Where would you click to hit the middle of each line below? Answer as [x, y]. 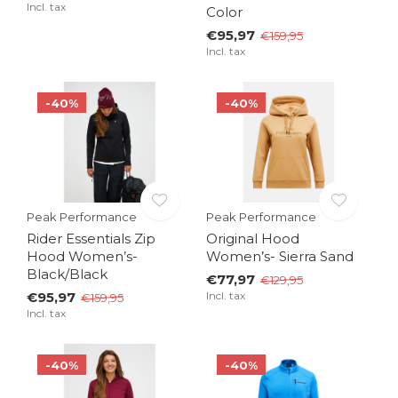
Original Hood [252, 239]
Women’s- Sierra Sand [279, 257]
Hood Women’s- [82, 257]
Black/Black [67, 275]
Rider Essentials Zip [91, 239]
